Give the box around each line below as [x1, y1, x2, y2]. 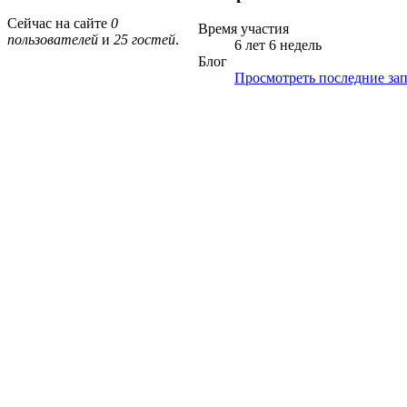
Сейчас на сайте [7, 15, 111, 32]
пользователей [7, 32, 98, 48]
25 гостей [114, 32, 175, 48]
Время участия [198, 20, 289, 36]
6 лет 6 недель [234, 36, 322, 53]
